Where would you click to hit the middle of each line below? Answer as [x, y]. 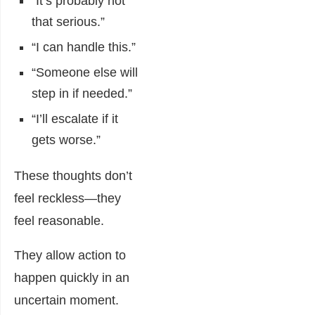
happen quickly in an [72, 277]
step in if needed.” [82, 93]
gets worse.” [66, 140]
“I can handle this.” [84, 47]
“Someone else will [85, 72]
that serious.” [68, 21]
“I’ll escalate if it [75, 118]
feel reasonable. [59, 220]
